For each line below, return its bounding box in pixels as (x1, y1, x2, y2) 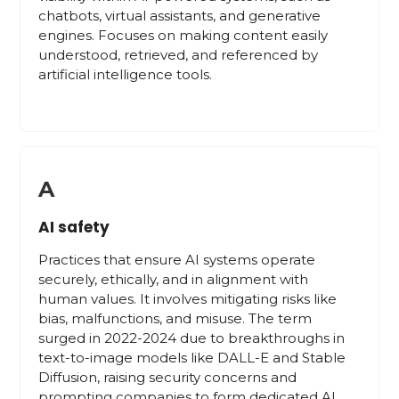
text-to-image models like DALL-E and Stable (38, 349, 346, 366)
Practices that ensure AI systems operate (38, 251, 316, 268)
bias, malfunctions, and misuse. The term (38, 310, 313, 327)
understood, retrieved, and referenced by (38, 46, 319, 63)
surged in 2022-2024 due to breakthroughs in (38, 330, 346, 346)
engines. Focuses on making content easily (38, 27, 329, 44)
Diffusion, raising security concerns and (38, 369, 297, 386)
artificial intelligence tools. (38, 66, 213, 83)
